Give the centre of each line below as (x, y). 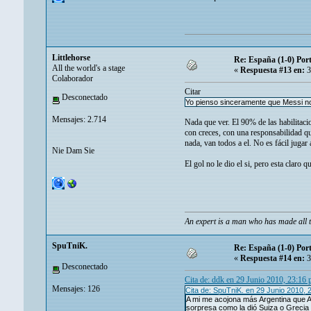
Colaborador (73, 79)
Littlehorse (71, 58)
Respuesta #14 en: (272, 259)
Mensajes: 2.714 (79, 119)
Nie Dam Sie (73, 150)
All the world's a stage (89, 68)
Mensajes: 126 (76, 288)
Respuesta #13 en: (272, 70)
